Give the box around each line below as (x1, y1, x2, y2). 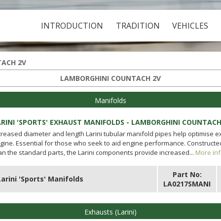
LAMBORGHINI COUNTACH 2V (60, 74, 161, 83)
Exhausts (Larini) (84, 207, 137, 217)
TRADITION (115, 20, 160, 31)
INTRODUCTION (41, 20, 104, 31)
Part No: (172, 170, 202, 179)
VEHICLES (172, 20, 209, 31)
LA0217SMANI (163, 179, 211, 188)
